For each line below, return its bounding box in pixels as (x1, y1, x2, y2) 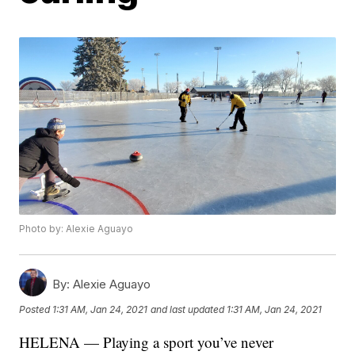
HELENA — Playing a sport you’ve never (19, 332, 274, 353)
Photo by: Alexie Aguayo (19, 223, 134, 235)
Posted (19, 303, 53, 315)
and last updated (151, 303, 225, 315)
